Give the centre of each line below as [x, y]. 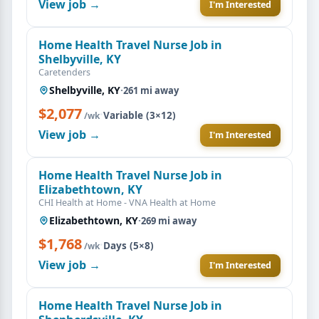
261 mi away [151, 90]
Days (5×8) [129, 245]
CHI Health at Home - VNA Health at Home [127, 202]
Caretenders [64, 72]
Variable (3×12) [140, 115]
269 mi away [169, 220]
